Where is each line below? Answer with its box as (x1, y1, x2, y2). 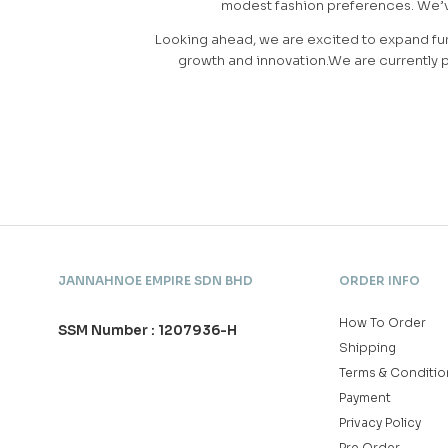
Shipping (338, 340, 396, 356)
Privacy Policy (338, 415, 421, 431)
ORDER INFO (338, 273, 420, 289)
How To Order (338, 315, 426, 331)
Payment (338, 390, 391, 406)
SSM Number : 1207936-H (58, 322, 237, 340)
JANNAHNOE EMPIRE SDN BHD (58, 273, 253, 289)
